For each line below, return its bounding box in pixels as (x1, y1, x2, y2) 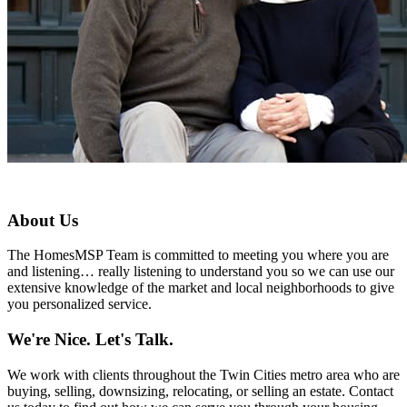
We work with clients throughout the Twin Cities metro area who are (7, 366, 400, 382)
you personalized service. (7, 296, 152, 313)
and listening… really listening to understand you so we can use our (7, 263, 394, 280)
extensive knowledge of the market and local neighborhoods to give (7, 280, 394, 296)
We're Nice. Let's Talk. (7, 330, 174, 350)
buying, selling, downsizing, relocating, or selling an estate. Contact (7, 382, 393, 399)
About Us (7, 210, 78, 230)
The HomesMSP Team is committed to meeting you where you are (7, 247, 389, 263)
